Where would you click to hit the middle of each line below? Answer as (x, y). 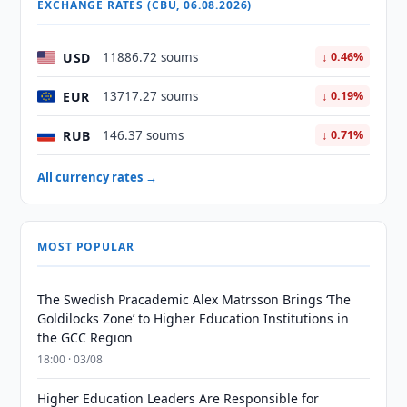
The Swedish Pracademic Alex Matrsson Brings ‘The (194, 299)
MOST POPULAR (86, 247)
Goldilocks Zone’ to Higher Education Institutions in (194, 318)
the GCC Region (85, 338)
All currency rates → (98, 177)
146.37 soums (144, 135)
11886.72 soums (151, 57)
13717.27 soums (151, 96)
